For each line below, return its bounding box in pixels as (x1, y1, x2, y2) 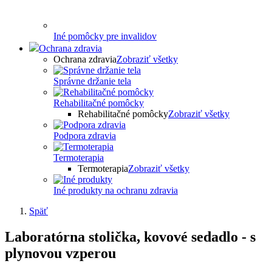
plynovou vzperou (5, 245, 116, 261)
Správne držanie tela (53, 76, 131, 87)
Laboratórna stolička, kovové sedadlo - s (5, 228, 256, 245)
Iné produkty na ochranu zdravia (53, 185, 178, 196)
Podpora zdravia (53, 131, 116, 141)
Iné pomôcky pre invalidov (53, 31, 157, 42)
